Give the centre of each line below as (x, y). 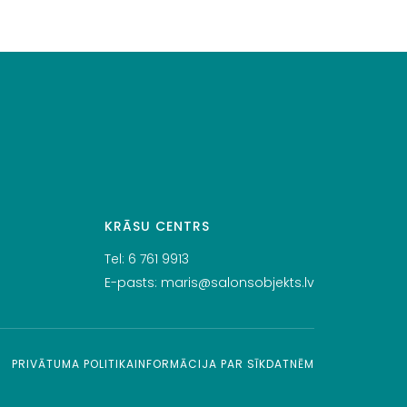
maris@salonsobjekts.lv (238, 282)
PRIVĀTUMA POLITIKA (73, 363)
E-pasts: (133, 282)
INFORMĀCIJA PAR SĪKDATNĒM (224, 363)
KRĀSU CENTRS (157, 226)
